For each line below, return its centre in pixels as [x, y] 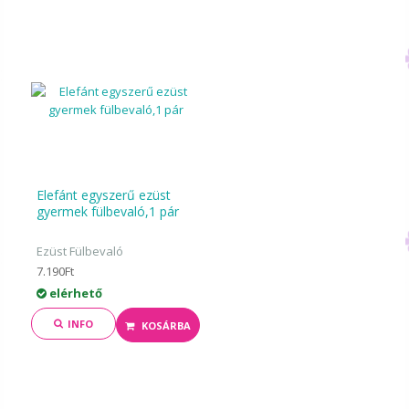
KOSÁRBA [166, 325]
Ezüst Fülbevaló [80, 251]
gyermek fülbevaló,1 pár [108, 211]
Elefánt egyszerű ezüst [104, 195]
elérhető [75, 293]
